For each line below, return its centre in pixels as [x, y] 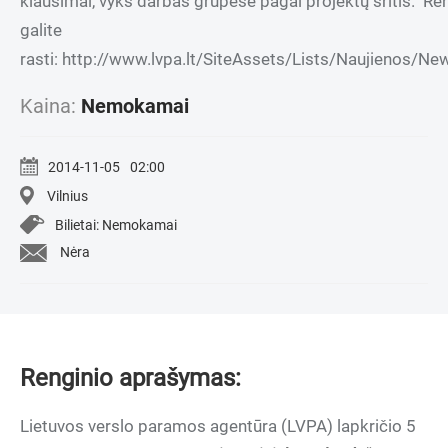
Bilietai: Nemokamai [116, 224]
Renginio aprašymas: [130, 378]
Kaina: [50, 106]
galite [41, 30]
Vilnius [67, 195]
